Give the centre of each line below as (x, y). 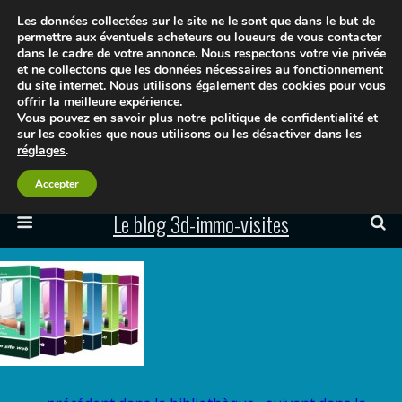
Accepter (57, 184)
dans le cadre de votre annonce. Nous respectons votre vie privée (201, 53)
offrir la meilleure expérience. (100, 102)
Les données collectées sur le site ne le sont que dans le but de (196, 21)
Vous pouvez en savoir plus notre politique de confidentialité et (197, 118)
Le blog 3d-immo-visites (201, 224)
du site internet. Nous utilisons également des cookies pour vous (201, 86)
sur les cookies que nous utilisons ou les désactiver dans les (189, 134)
